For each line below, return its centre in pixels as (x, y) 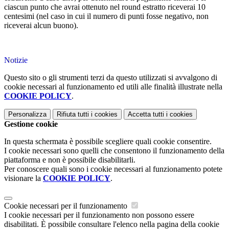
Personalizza (27, 114)
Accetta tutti (146, 114)
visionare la (24, 178)
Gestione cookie (31, 124)
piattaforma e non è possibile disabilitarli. (70, 160)
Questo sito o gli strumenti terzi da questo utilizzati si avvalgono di (111, 78)
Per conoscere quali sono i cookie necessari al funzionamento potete (113, 169)
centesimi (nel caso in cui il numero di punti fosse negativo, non (106, 16)
